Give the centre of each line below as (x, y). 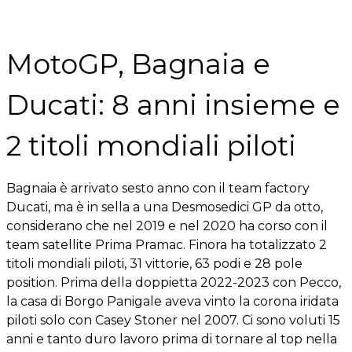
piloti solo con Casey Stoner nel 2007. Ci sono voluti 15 (173, 320)
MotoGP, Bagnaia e (138, 64)
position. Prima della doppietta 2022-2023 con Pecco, (174, 282)
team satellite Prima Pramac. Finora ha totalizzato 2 (167, 245)
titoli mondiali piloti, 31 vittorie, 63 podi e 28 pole (154, 264)
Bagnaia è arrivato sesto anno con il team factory (158, 188)
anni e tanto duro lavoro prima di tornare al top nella (172, 339)
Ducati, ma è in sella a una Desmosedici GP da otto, (165, 207)
